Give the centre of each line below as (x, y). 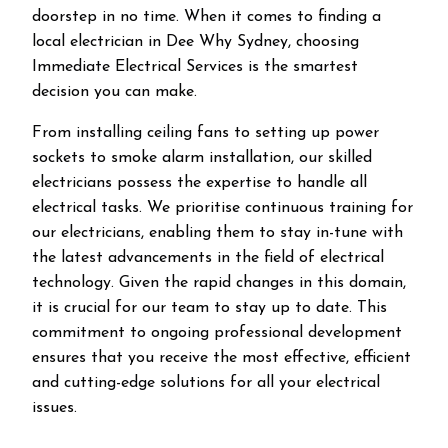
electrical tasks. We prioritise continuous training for (222, 208)
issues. (54, 408)
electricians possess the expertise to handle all (199, 183)
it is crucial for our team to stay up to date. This (209, 308)
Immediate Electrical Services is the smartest (195, 67)
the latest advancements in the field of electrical (208, 258)
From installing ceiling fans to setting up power (205, 133)
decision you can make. (114, 92)
